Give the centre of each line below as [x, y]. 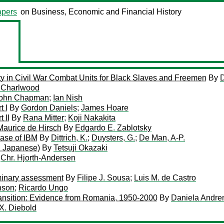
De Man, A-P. [162, 138]
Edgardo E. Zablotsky [113, 128]
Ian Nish [68, 98]
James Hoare [105, 108]
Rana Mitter [43, 118]
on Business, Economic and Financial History [101, 12]
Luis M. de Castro [165, 178]
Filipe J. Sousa [103, 178]
